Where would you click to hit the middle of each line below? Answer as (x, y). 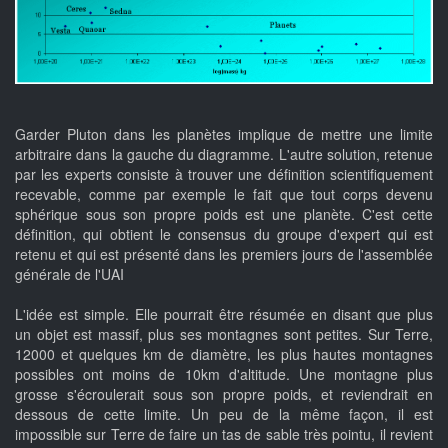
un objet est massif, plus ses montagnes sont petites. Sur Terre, (224, 334)
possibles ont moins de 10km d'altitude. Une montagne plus (224, 374)
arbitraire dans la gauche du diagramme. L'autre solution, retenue (224, 154)
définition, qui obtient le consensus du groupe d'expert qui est (224, 234)
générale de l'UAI (69, 274)
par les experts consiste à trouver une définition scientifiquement (224, 174)
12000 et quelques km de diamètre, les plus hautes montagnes (224, 354)
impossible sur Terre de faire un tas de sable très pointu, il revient (224, 434)
